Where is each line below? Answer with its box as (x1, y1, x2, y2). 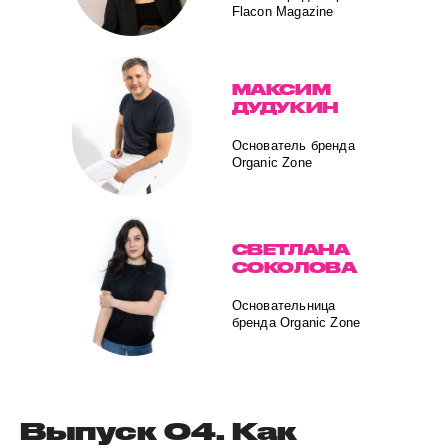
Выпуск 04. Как (20, 417, 298, 445)
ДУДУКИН (231, 99, 338, 116)
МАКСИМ (231, 81, 331, 98)
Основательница (231, 298, 336, 313)
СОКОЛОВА (231, 259, 357, 276)
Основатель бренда (231, 138, 355, 153)
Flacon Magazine (231, 3, 334, 19)
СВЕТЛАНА (231, 241, 350, 258)
